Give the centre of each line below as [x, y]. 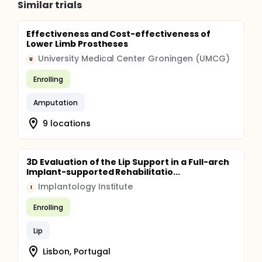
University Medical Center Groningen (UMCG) [134, 58]
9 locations [67, 123]
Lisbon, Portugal [77, 251]
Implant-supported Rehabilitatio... [103, 172]
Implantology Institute [86, 187]
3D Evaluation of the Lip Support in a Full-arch [128, 162]
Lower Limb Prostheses [77, 44]
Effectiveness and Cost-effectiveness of [118, 34]
